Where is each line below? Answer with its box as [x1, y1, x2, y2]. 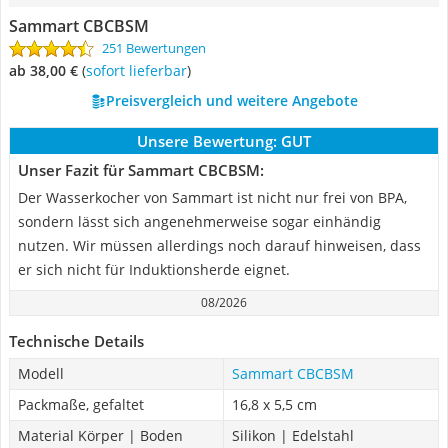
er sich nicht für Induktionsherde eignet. [18, 260, 290, 279]
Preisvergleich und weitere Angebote [105, 91, 358, 110]
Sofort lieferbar [93, 61, 187, 80]
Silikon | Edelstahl [232, 426, 354, 445]
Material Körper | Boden [18, 426, 183, 445]
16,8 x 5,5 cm [232, 395, 317, 414]
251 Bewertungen [102, 39, 206, 57]
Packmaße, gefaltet [18, 395, 144, 414]
